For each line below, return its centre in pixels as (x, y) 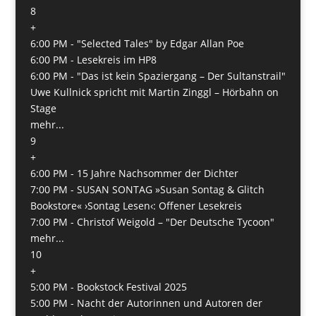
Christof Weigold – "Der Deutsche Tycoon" (175, 221)
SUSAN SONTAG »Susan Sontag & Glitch (170, 189)
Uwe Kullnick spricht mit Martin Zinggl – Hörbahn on (154, 92)
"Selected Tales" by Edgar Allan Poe (160, 43)
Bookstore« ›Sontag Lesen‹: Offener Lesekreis (136, 205)
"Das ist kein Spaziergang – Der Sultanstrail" (181, 75)
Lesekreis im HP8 (116, 59)
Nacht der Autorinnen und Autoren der (169, 303)
